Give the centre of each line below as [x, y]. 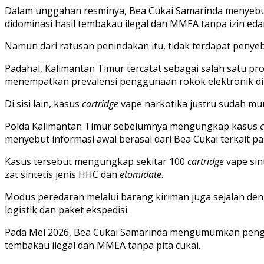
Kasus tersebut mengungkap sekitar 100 [96, 161]
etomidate [141, 174]
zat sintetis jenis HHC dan [62, 174]
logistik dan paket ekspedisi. [67, 209]
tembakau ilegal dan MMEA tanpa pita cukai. [103, 245]
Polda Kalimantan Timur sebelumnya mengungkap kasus [132, 126]
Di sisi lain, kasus [43, 103]
